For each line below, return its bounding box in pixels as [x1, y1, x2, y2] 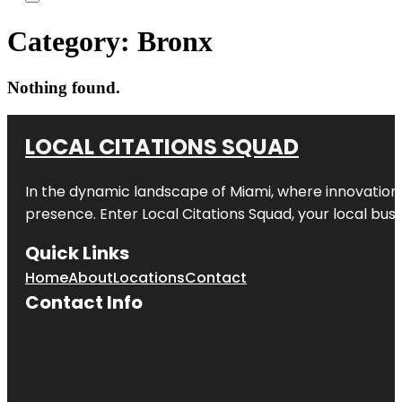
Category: [7, 25, 137, 58]
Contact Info [25, 289, 143, 315]
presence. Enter [25, 203, 142, 224]
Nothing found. [7, 77, 120, 97]
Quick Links [25, 240, 129, 266]
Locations [113, 267, 185, 288]
